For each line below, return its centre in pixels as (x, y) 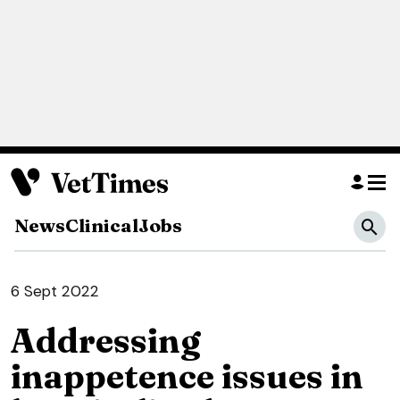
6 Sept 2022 (55, 292)
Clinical (102, 225)
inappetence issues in (187, 377)
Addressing (105, 341)
